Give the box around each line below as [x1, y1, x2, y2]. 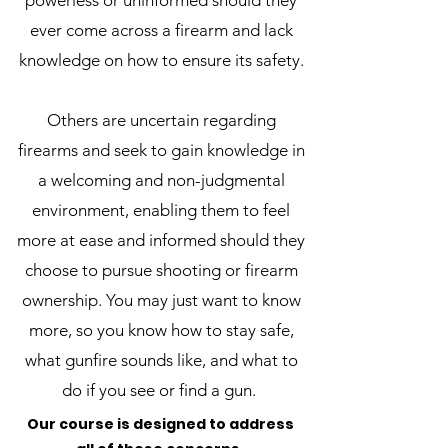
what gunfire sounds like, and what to [24, 350, 298, 370]
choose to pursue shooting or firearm [24, 260, 298, 280]
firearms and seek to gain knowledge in [17, 140, 305, 160]
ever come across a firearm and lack [29, 20, 293, 40]
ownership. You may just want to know [21, 290, 301, 310]
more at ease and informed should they [17, 230, 305, 250]
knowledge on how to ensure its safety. [18, 50, 304, 70]
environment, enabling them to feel [32, 200, 290, 220]
